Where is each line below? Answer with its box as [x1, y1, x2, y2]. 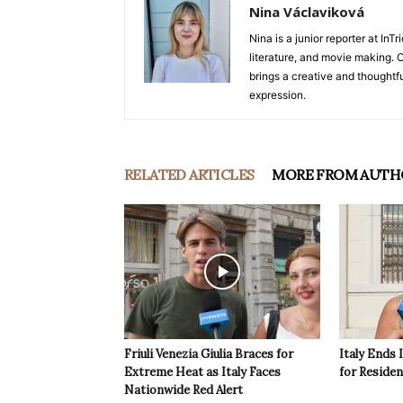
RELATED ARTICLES [124, 166, 255, 184]
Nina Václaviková [249, 3, 364, 22]
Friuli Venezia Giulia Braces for [124, 346, 293, 363]
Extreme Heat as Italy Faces [124, 364, 281, 381]
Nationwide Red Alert [124, 382, 243, 399]
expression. [249, 88, 306, 103]
